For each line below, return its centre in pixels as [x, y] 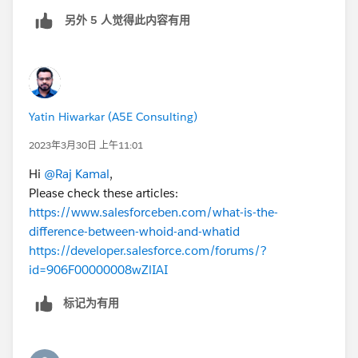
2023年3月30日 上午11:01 [86, 145]
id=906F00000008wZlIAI [98, 269]
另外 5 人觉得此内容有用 [127, 20]
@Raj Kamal [77, 173]
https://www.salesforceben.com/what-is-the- [153, 212]
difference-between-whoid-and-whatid [134, 231]
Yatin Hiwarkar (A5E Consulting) [113, 116]
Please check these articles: [103, 193]
